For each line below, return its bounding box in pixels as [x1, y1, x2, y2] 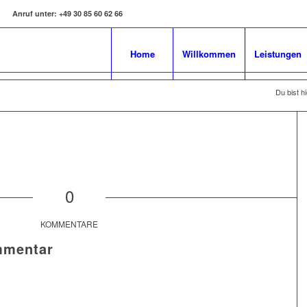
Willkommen [182, 47, 236, 60]
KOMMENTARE [40, 218, 99, 230]
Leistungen [254, 47, 302, 60]
